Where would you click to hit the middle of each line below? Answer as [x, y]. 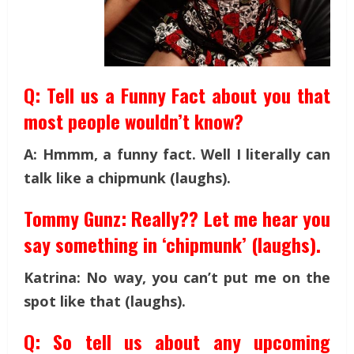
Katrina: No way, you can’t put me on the [177, 277]
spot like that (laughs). [105, 301]
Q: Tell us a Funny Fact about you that [177, 94]
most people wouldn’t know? [134, 121]
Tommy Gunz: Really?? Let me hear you [177, 218]
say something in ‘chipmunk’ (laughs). [172, 244]
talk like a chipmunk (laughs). [127, 177]
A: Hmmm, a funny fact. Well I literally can [177, 154]
